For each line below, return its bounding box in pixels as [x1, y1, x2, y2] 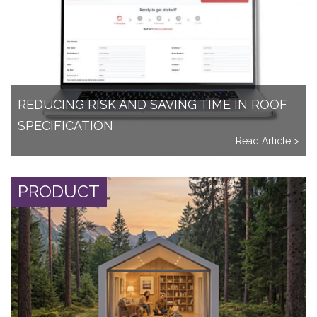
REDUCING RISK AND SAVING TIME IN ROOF [18, 97, 287, 113]
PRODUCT [18, 181, 100, 202]
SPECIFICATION [18, 118, 113, 134]
